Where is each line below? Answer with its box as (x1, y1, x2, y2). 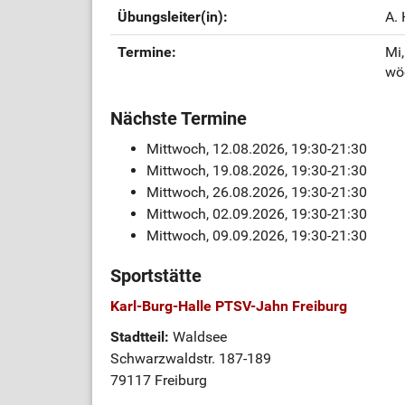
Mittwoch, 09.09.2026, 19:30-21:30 (146, 227, 367, 244)
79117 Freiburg (110, 372, 207, 389)
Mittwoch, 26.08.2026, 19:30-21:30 (146, 184, 367, 201)
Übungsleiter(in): (118, 8, 228, 25)
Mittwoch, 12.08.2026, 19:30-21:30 (146, 140, 367, 157)
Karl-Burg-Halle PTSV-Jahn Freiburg (110, 297, 347, 315)
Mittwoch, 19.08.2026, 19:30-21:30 (146, 162, 367, 179)
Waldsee (173, 328, 227, 345)
